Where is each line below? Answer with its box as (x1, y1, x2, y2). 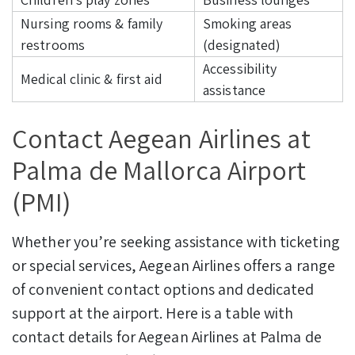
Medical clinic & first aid (21, 69, 162, 88)
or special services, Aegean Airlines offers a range (12, 254, 336, 276)
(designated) (203, 35, 281, 54)
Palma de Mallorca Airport (12, 151, 307, 188)
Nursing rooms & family (21, 13, 163, 32)
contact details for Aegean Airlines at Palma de (12, 326, 322, 347)
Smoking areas (203, 13, 292, 32)
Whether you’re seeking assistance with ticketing (12, 231, 340, 252)
